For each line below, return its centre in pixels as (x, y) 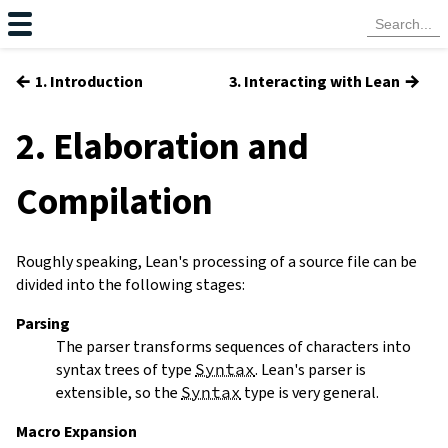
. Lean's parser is (310, 369)
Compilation (114, 201)
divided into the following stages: (130, 284)
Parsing (43, 323)
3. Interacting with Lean (314, 81)
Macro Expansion (76, 431)
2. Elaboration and (162, 146)
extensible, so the (118, 392)
